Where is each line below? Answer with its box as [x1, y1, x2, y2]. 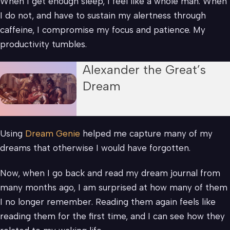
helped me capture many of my [80, 128, 213, 139]
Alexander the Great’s [83, 62, 206, 77]
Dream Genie [25, 128, 80, 139]
